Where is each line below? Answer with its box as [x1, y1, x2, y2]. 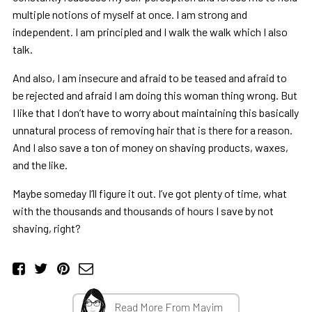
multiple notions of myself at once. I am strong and [12, 8, 247, 22]
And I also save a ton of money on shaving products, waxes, [12, 141, 288, 155]
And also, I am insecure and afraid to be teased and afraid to [12, 71, 287, 85]
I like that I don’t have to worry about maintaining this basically [12, 106, 299, 120]
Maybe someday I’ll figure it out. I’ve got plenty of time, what [12, 187, 287, 201]
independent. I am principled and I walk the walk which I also [12, 25, 288, 39]
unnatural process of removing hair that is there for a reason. [12, 123, 292, 137]
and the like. [12, 158, 68, 172]
